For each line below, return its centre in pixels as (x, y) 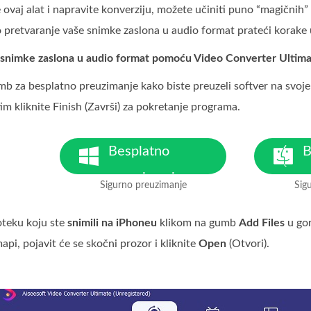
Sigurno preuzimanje (143, 185)
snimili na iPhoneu (112, 223)
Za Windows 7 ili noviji (150, 192)
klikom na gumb (198, 223)
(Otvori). (248, 244)
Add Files (262, 223)
